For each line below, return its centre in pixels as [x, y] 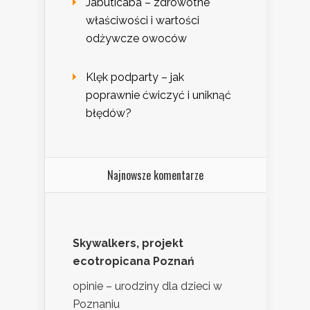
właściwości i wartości [143, 21]
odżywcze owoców [136, 39]
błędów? [109, 113]
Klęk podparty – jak [135, 77]
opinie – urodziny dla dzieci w [147, 286]
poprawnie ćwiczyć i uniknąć [158, 95]
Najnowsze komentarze [155, 175]
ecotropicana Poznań [134, 262]
